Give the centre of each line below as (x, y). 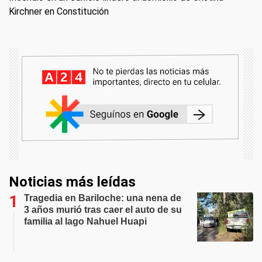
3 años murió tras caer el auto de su (103, 209)
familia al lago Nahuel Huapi (85, 221)
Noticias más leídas (72, 182)
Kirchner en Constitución (59, 11)
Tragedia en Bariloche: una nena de (103, 198)
